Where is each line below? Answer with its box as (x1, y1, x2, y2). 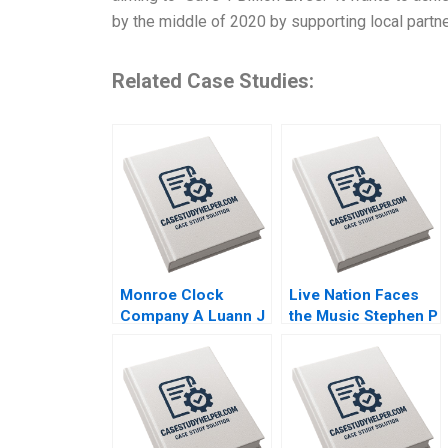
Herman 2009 (289, 369, 386, 388)
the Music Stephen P (289, 306, 438, 325)
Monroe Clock (120, 285, 223, 304)
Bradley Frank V (289, 327, 401, 346)
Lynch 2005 (120, 327, 203, 346)
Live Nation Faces (289, 285, 419, 304)
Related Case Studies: (112, 68, 314, 93)
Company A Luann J (120, 306, 265, 325)
